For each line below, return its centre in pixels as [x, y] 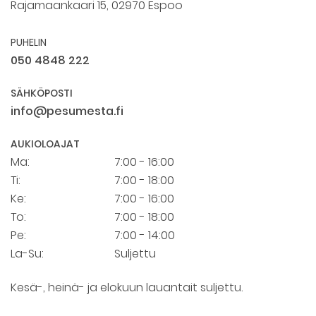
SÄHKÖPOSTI [42, 93]
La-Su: [27, 254]
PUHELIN [29, 43]
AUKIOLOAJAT [45, 144]
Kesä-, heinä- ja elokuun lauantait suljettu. [127, 288]
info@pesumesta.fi [67, 111]
